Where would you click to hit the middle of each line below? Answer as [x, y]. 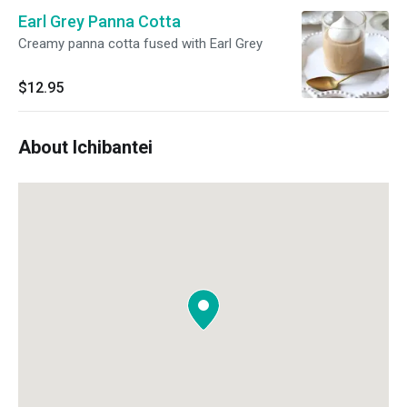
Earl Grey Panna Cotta [99, 21]
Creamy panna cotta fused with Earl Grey [140, 44]
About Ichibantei [85, 147]
